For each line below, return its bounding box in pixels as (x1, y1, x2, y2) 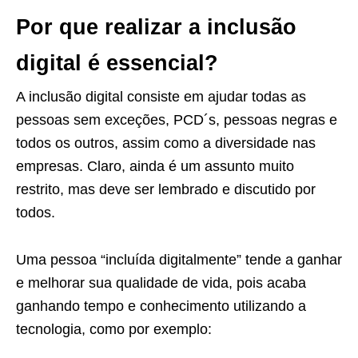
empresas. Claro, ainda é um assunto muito (16, 157, 294, 174)
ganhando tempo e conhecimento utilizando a (16, 297, 306, 314)
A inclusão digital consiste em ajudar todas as (16, 88, 306, 105)
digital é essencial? (16, 50, 218, 75)
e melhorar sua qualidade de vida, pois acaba (16, 274, 306, 291)
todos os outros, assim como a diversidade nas (16, 134, 316, 151)
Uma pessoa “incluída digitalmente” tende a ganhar (16, 251, 342, 268)
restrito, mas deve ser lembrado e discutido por (16, 181, 316, 197)
